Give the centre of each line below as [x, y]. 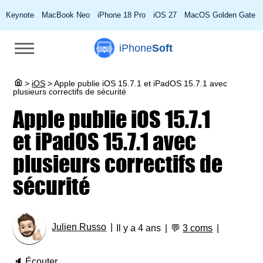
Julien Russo [79, 227]
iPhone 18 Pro [122, 15]
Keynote [20, 15]
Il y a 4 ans [139, 228]
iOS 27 [165, 15]
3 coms [198, 228]
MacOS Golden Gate [220, 15]
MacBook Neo [66, 15]
